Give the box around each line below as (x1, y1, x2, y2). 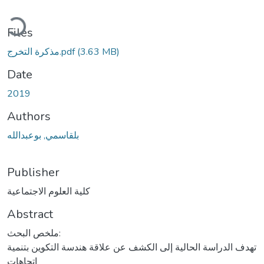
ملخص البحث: (7, 226, 59, 240)
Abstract (7, 206, 53, 222)
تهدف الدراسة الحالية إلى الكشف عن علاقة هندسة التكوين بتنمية (7, 240, 256, 254)
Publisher (7, 164, 60, 180)
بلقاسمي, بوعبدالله (7, 128, 79, 142)
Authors (7, 108, 51, 124)
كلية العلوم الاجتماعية (7, 184, 90, 198)
